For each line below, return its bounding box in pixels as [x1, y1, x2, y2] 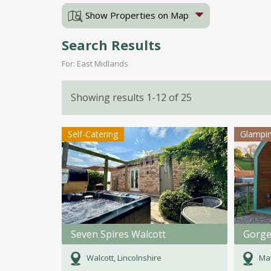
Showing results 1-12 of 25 [71, 91, 192, 105]
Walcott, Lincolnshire [86, 252, 162, 264]
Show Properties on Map [83, 9, 189, 21]
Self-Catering [68, 128, 118, 140]
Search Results [62, 36, 161, 54]
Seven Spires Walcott [71, 227, 166, 241]
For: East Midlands [62, 58, 128, 70]
